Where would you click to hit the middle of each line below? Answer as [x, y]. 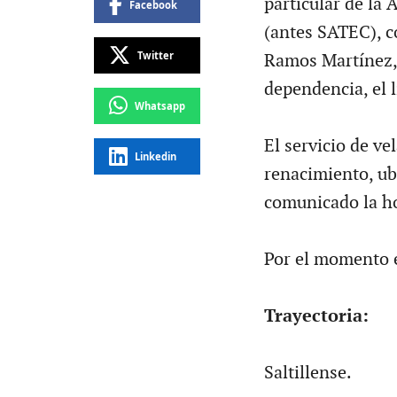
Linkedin [155, 156]
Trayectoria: [316, 316]
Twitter [155, 55]
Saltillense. [307, 373]
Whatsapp [160, 105]
